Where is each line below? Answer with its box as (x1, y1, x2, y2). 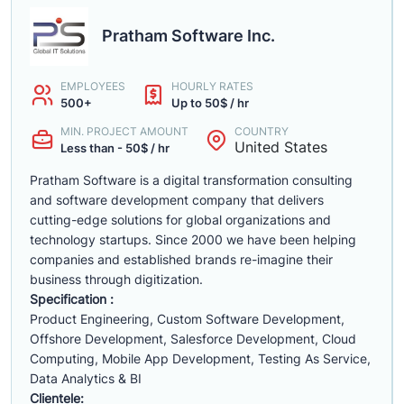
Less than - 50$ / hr (60, 141, 170, 155)
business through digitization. (30, 271, 203, 287)
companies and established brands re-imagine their (30, 252, 333, 267)
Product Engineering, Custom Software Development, (30, 311, 344, 326)
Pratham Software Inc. (102, 26, 275, 45)
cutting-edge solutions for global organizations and (30, 212, 331, 227)
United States (234, 138, 327, 156)
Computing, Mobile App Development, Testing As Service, (30, 351, 371, 366)
